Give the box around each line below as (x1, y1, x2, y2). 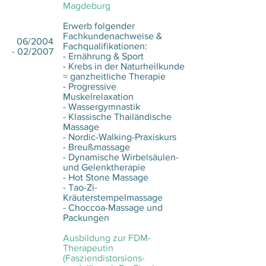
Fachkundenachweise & (63, 31, 162, 41)
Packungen (63, 213, 109, 223)
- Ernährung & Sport (63, 51, 144, 61)
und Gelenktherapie (63, 162, 145, 172)
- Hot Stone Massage (63, 172, 148, 182)
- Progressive (63, 81, 116, 91)
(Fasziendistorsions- (63, 253, 145, 263)
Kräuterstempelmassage (63, 192, 163, 202)
